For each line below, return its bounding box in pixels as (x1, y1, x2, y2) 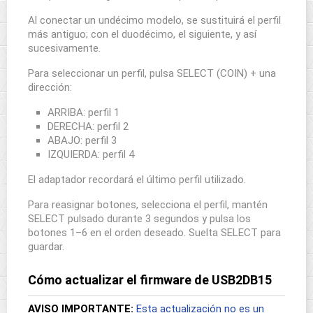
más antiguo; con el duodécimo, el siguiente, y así (28, 28, 256, 41)
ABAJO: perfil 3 (48, 134, 117, 147)
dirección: (28, 81, 72, 94)
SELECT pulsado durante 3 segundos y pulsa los (28, 212, 251, 225)
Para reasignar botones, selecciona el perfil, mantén (28, 198, 268, 211)
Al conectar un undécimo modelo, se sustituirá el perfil (28, 14, 281, 27)
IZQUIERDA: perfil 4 (48, 148, 134, 161)
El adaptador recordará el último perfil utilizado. (28, 173, 246, 186)
